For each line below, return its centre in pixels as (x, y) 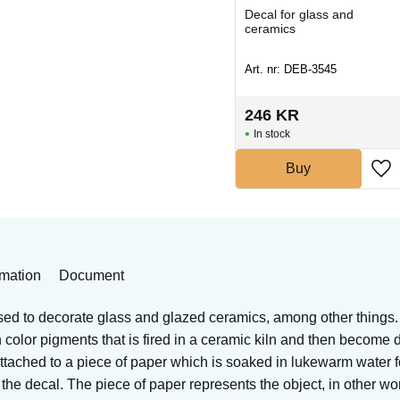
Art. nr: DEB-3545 (290, 70)
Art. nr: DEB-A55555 (112, 70)
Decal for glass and (299, 14)
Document (92, 275)
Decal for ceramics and (124, 14)
